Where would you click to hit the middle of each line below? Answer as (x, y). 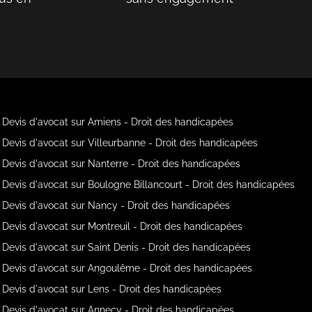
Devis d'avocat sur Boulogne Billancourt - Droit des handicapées (149, 184)
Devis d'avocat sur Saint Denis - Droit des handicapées (127, 247)
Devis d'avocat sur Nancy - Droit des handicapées (116, 205)
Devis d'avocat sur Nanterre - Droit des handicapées (122, 163)
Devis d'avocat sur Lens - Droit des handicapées (112, 289)
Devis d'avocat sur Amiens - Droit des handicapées (118, 122)
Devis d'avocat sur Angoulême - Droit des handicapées (127, 268)
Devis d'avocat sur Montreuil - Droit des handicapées (123, 226)
